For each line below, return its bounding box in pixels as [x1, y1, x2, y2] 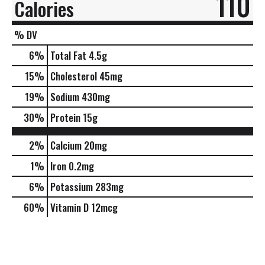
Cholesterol [50, 68, 97, 83]
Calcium [50, 137, 82, 153]
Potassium [50, 179, 93, 194]
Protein [50, 109, 80, 125]
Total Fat [50, 47, 86, 63]
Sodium [50, 89, 79, 104]
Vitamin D [50, 199, 89, 215]
